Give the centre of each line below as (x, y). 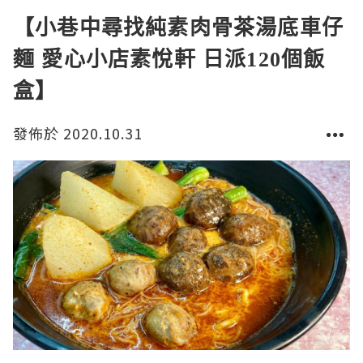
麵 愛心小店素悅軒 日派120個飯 (169, 58)
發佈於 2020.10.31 (78, 132)
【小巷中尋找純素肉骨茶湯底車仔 (179, 26)
